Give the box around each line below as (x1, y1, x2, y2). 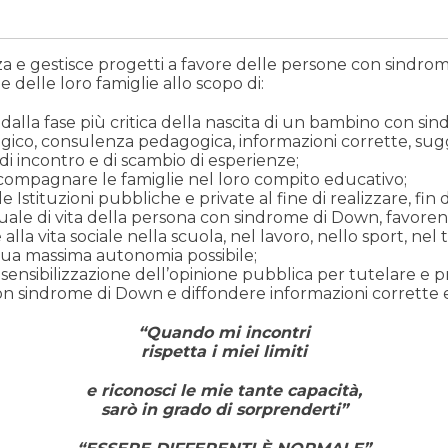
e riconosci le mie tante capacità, (86, 380, 362, 400)
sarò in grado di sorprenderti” (100, 399, 348, 419)
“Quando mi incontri (138, 322, 310, 342)
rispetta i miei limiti (141, 341, 307, 361)
